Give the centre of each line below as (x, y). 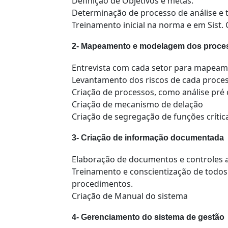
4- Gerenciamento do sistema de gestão (148, 217)
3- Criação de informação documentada (148, 138)
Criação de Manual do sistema (130, 196)
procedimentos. (102, 184)
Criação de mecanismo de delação (137, 105)
